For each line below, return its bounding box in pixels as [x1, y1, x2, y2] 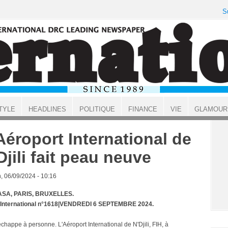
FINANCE [128, 105, 157, 113]
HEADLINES [28, 105, 66, 113]
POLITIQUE [79, 105, 115, 113]
